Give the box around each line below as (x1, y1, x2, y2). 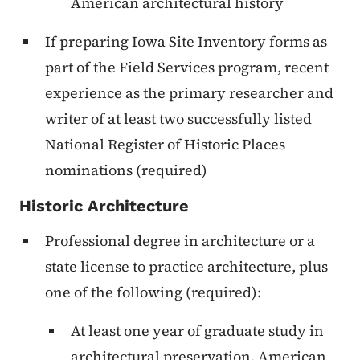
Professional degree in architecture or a (45, 231, 315, 252)
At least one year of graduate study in (71, 321, 324, 342)
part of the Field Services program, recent (45, 57, 329, 78)
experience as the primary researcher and (45, 83, 333, 104)
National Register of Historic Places (45, 134, 285, 155)
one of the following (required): (45, 282, 261, 303)
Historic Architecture (19, 196, 189, 216)
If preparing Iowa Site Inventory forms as (45, 31, 327, 52)
